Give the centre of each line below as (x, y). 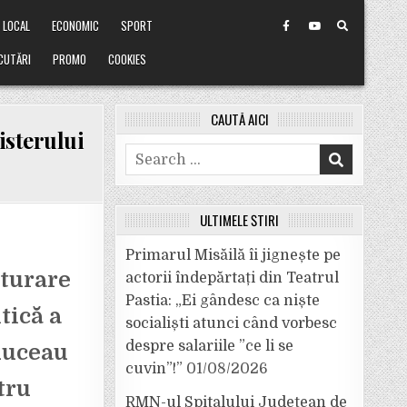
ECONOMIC (76, 25)
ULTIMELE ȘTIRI (239, 220)
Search (150, 154)
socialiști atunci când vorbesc (231, 323)
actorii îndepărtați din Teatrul (232, 278)
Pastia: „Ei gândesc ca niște (223, 301)
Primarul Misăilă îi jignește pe (233, 255)
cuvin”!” (154, 369)
